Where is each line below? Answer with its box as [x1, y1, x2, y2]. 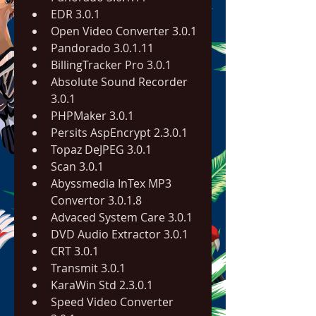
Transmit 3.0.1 [51, 260, 126, 276]
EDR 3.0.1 [51, 6, 100, 22]
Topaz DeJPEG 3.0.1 [51, 142, 152, 157]
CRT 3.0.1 [51, 243, 99, 259]
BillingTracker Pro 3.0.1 [51, 57, 171, 73]
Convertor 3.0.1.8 [51, 193, 142, 208]
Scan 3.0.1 [51, 159, 104, 174]
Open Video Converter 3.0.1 [51, 23, 197, 39]
